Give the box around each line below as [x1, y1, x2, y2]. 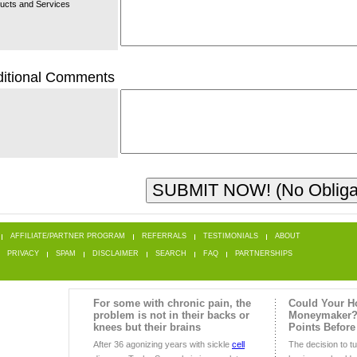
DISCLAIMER [92, 249, 139, 258]
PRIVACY [7, 249, 39, 258]
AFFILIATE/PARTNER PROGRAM [10, 232, 125, 241]
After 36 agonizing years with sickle [93, 339, 232, 350]
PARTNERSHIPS [235, 249, 292, 258]
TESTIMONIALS [203, 232, 258, 241]
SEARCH [155, 249, 186, 258]
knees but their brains [93, 321, 201, 334]
